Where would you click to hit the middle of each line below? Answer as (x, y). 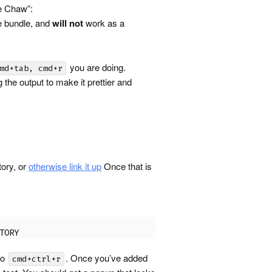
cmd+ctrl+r (36, 259)
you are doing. (97, 67)
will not (68, 23)
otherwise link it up (65, 166)
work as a (104, 23)
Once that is (127, 166)
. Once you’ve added (107, 258)
